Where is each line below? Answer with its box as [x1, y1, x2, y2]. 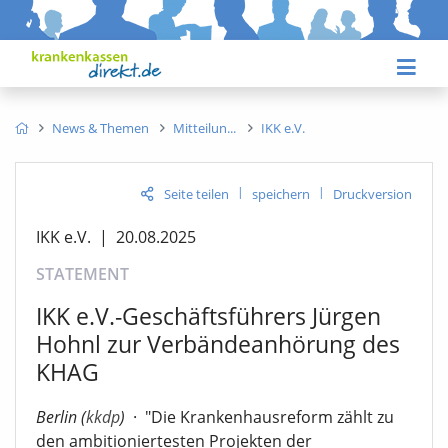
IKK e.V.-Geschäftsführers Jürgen [36, 299, 381, 332]
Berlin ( [36, 406, 86, 429]
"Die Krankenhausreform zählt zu [145, 406, 394, 429]
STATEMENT [36, 262, 129, 285]
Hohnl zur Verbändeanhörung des [36, 327, 400, 360]
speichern [252, 184, 310, 203]
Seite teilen [164, 184, 229, 203]
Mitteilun [173, 118, 228, 137]
